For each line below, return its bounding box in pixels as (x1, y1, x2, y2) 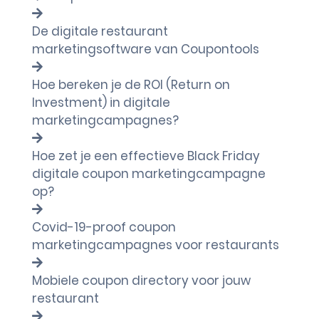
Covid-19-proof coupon (32, 219, 176, 236)
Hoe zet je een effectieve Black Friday (32, 147, 260, 164)
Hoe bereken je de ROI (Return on (32, 76, 230, 93)
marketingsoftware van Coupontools (32, 41, 259, 58)
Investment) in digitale (32, 94, 170, 111)
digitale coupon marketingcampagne (32, 165, 266, 182)
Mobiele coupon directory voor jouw (32, 272, 251, 289)
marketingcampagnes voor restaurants (32, 236, 279, 253)
